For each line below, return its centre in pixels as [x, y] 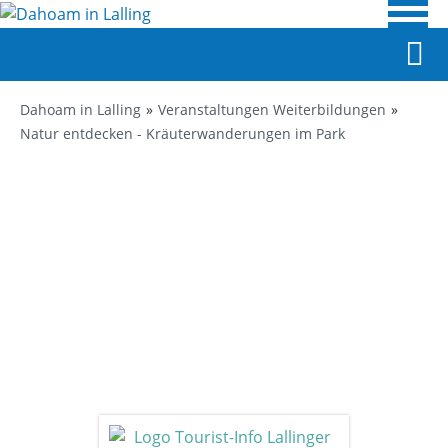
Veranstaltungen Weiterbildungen [272, 109]
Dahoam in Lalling [80, 109]
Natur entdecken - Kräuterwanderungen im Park [182, 133]
